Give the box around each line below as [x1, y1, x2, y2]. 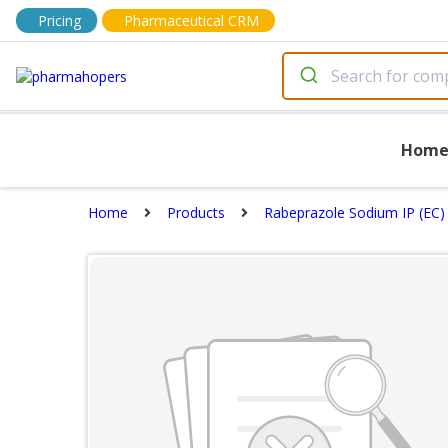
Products [167, 203, 225, 222]
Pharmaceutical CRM [124, 11, 259, 30]
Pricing [38, 11, 81, 30]
